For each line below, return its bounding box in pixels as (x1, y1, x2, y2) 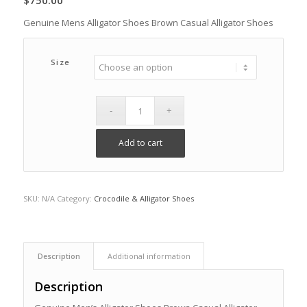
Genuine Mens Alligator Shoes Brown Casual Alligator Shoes (23, 16, 273, 29)
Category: (56, 193, 94, 204)
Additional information (107, 251, 191, 262)
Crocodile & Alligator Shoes (93, 193, 194, 204)
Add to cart (118, 137, 162, 149)
